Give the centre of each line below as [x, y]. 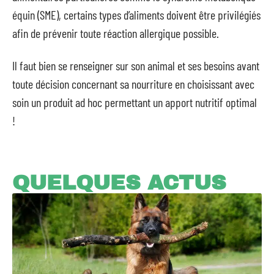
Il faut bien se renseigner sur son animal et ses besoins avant [136, 65]
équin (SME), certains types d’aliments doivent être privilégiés [136, 15]
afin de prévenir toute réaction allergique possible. [116, 33]
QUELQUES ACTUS [119, 182]
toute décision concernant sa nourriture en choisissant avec [133, 83]
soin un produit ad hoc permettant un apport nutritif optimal [135, 102]
